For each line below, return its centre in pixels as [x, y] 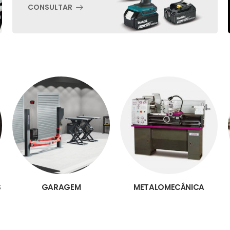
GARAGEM [61, 187]
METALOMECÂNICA [169, 187]
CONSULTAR [50, 7]
